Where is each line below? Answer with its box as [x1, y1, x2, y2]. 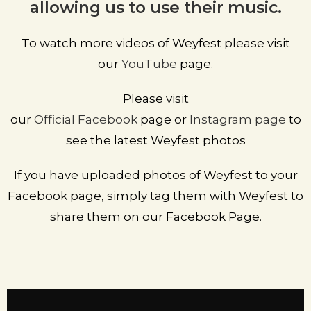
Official [33, 112, 78, 126]
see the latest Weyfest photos [65, 133, 246, 147]
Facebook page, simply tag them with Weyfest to [8, 189, 303, 203]
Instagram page [189, 112, 289, 126]
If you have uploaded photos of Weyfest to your [13, 168, 298, 182]
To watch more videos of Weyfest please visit [21, 36, 290, 50]
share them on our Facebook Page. [49, 210, 262, 224]
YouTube [121, 57, 177, 71]
